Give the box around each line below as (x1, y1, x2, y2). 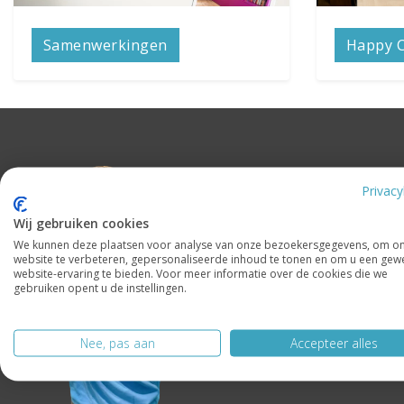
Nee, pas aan (79, 334, 155, 351)
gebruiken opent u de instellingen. (14, 280, 187, 295)
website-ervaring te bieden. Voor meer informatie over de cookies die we (14, 265, 388, 280)
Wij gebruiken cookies (14, 214, 149, 231)
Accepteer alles (289, 334, 378, 351)
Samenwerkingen (43, 35, 168, 55)
